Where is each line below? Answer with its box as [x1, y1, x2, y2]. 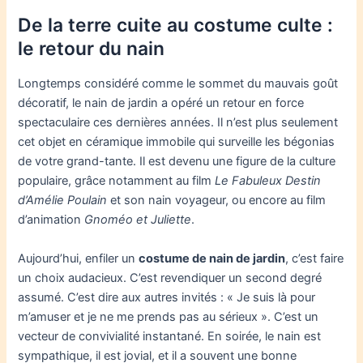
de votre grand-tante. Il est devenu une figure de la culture [18, 154, 336, 169]
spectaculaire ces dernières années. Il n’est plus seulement [18, 115, 339, 130]
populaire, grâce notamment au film [18, 173, 216, 189]
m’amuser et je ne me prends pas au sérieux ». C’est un [18, 309, 319, 324]
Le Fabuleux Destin [215, 173, 322, 189]
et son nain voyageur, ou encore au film [107, 193, 327, 208]
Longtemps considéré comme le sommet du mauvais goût [18, 76, 339, 92]
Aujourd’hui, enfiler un [18, 250, 139, 266]
